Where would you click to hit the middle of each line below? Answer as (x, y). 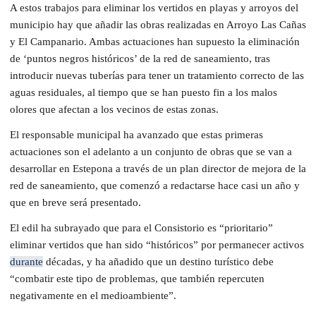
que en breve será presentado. (75, 202)
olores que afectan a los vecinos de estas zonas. (114, 109)
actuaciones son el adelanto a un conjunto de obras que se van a (151, 151)
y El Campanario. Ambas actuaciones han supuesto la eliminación (155, 41)
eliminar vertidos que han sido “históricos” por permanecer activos (157, 244)
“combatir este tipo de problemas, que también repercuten (137, 278)
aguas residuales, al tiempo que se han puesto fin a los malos (144, 92)
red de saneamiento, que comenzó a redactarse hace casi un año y (155, 185)
